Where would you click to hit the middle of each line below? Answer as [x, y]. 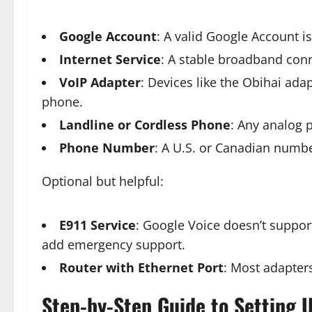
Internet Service [110, 59]
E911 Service [97, 225]
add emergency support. [114, 244]
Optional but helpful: [103, 181]
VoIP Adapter [100, 82]
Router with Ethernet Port [141, 267]
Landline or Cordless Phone [145, 124]
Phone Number [107, 147]
